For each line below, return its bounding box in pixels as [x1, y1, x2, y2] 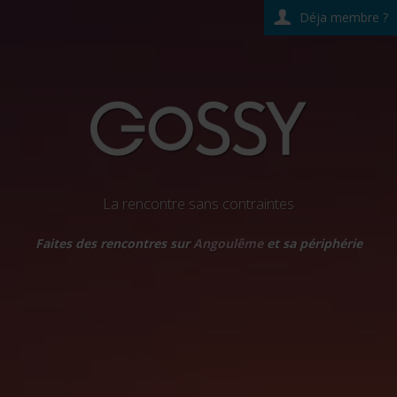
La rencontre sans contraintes [103, 193, 294, 214]
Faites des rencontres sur [35, 235, 193, 252]
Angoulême [192, 235, 263, 252]
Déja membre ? [300, 9, 388, 26]
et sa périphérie [262, 235, 362, 252]
